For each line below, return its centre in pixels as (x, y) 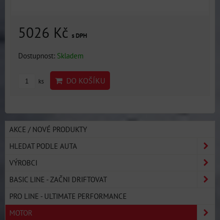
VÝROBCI (23, 163)
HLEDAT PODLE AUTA (43, 146)
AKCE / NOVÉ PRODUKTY (48, 129)
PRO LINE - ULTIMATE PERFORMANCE (68, 196)
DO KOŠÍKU (84, 81)
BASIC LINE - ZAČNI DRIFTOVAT (58, 179)
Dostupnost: (38, 55)
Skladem (70, 55)
